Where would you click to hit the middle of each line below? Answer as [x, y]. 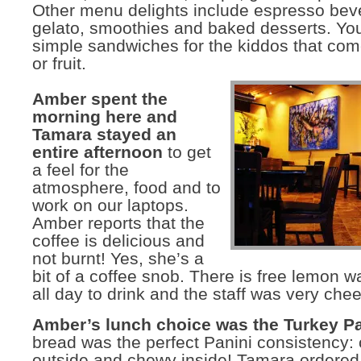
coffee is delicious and [118, 241]
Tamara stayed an [104, 135]
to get [187, 152]
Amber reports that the [118, 223]
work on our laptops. [110, 205]
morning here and [105, 117]
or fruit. [59, 64]
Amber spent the [100, 99]
